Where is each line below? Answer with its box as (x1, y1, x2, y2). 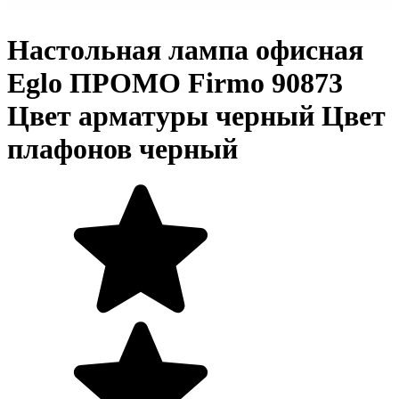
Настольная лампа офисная (7, 33, 363, 66)
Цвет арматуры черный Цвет (7, 99, 386, 132)
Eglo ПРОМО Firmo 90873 (7, 66, 343, 99)
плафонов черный (7, 132, 238, 165)
